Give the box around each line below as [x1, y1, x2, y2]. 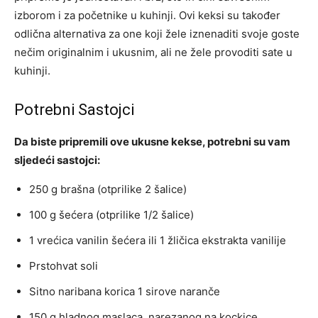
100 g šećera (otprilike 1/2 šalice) [29, 207, 194, 221]
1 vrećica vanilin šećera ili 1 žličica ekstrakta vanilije [29, 233, 286, 247]
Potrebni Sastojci [14, 100, 134, 119]
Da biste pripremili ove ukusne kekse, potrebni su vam [14, 134, 290, 148]
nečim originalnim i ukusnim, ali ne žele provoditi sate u [14, 45, 292, 59]
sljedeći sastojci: [14, 153, 100, 167]
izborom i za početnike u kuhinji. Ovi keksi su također [14, 8, 280, 22]
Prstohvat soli [29, 258, 98, 273]
